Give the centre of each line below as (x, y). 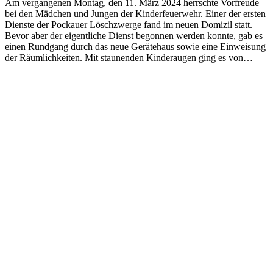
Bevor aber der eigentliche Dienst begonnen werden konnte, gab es (134, 36)
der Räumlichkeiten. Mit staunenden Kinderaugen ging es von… (129, 58)
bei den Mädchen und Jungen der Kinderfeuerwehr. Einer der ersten (135, 14)
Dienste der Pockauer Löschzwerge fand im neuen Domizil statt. (129, 25)
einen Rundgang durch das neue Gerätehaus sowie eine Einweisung (135, 47)
